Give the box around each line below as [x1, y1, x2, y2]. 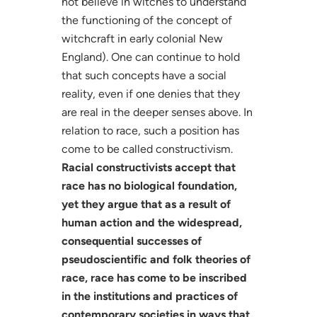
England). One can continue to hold [61, 50, 240, 64]
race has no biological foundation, [61, 178, 237, 192]
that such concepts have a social [61, 68, 226, 82]
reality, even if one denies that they [61, 86, 240, 100]
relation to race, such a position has [61, 123, 239, 137]
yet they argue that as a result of [61, 197, 231, 211]
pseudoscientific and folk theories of [61, 252, 250, 266]
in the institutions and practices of [61, 289, 238, 303]
